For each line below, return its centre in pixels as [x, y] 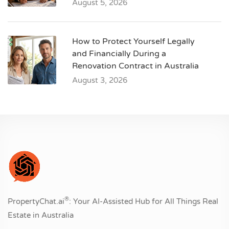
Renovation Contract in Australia [135, 66]
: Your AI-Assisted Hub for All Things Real [144, 201]
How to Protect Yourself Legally [133, 42]
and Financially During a [119, 54]
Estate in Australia [41, 215]
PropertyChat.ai [36, 201]
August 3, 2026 [100, 81]
